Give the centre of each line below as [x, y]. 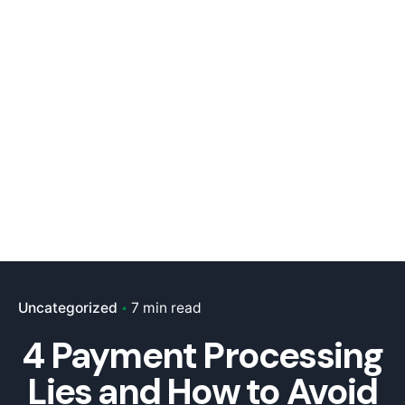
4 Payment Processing [202, 355]
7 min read [166, 307]
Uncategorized [68, 307]
